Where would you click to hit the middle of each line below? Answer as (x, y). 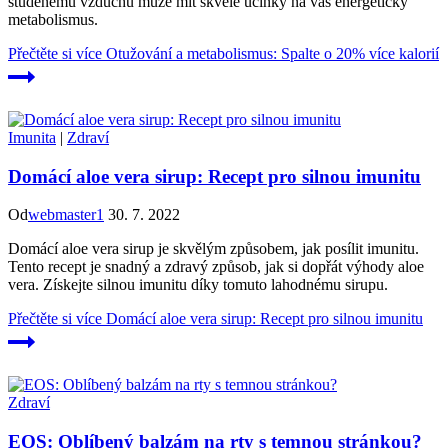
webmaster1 (66, 215)
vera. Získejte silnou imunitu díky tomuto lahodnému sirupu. (198, 285)
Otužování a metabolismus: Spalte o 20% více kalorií (270, 54)
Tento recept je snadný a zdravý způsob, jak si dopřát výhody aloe (216, 267)
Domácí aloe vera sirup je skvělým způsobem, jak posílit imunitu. (213, 249)
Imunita (32, 138)
